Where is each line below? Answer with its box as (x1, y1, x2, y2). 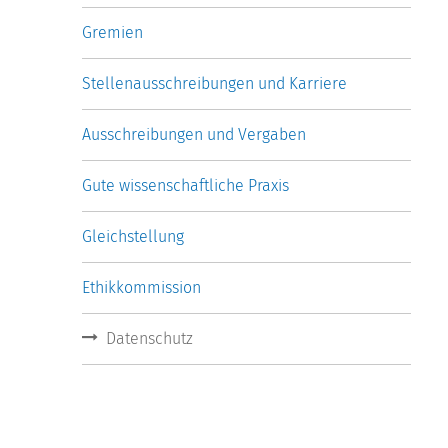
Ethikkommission (82, 278, 201, 298)
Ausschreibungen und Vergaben (82, 124, 306, 144)
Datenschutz (106, 329, 193, 349)
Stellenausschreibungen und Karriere (82, 73, 347, 93)
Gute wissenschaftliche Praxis (82, 175, 289, 195)
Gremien (82, 22, 143, 42)
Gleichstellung (82, 226, 184, 246)
